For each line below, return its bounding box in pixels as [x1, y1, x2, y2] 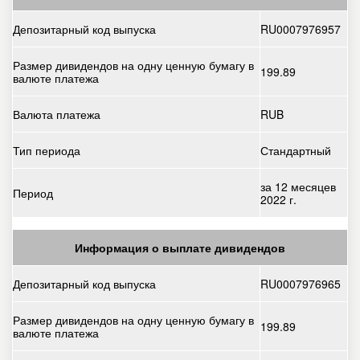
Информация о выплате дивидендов [75, 239, 285, 256]
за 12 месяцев [260, 178, 336, 195]
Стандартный [260, 142, 331, 159]
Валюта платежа [13, 106, 100, 123]
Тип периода [13, 142, 80, 159]
